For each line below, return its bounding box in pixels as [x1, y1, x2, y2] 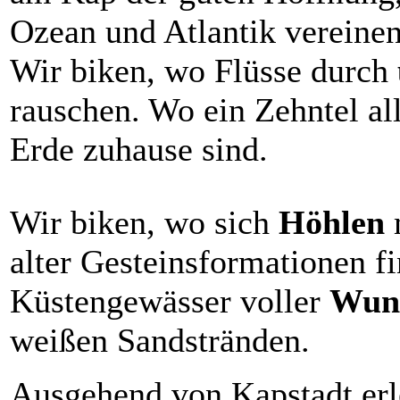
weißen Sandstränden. [10, 321, 310, 359]
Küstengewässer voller [10, 281, 329, 320]
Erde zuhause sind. [10, 129, 268, 168]
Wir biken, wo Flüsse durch [10, 51, 397, 89]
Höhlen [279, 203, 394, 241]
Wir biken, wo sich [10, 203, 279, 241]
